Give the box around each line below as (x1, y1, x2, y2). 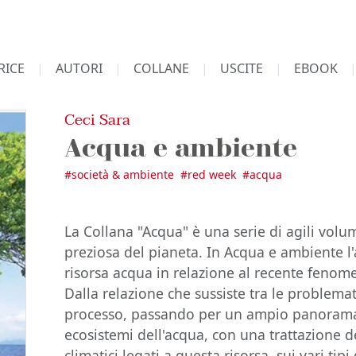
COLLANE (133, 60, 189, 77)
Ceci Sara (64, 106, 131, 133)
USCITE (220, 60, 263, 77)
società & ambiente (72, 167, 175, 182)
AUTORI (56, 60, 103, 77)
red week (188, 167, 237, 182)
